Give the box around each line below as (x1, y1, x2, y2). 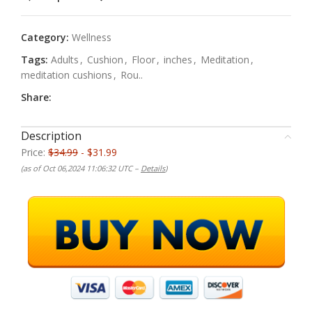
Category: (21, 31, 69, 45)
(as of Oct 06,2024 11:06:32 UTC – (21, 163, 141, 174)
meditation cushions (21, 68, 112, 82)
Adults (51, 53, 79, 67)
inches (164, 53, 192, 67)
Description (21, 128, 81, 144)
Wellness (72, 31, 111, 45)
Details (141, 163, 165, 174)
